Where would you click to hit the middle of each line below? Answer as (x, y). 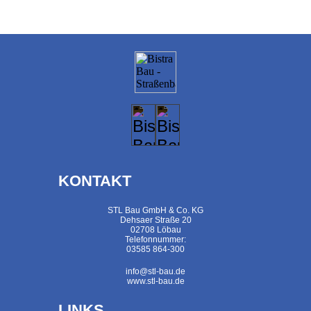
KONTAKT (95, 181)
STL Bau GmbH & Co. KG (155, 210)
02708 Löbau (155, 230)
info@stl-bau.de (155, 271)
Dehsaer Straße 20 (155, 220)
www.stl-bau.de (155, 281)
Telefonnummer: (155, 239)
